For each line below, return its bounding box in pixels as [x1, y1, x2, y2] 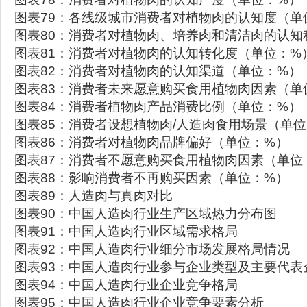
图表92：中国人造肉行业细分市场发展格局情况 [14, 242, 290, 256]
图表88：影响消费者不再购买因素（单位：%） [14, 171, 288, 185]
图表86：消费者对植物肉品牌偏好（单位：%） [14, 135, 288, 149]
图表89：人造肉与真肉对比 [14, 188, 173, 203]
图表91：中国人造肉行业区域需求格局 [14, 224, 238, 238]
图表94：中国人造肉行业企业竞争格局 [14, 278, 238, 292]
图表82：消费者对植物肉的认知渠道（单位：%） [14, 64, 302, 78]
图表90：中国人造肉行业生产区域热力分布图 [14, 206, 277, 221]
